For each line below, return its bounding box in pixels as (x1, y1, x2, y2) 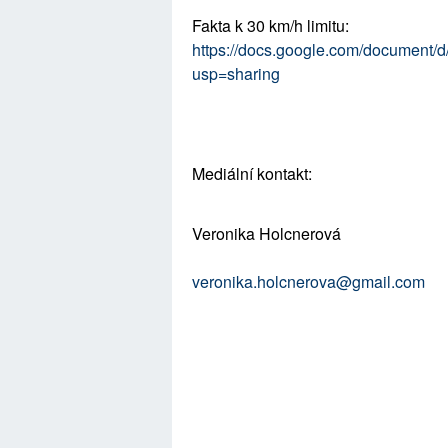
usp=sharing (192, 61, 280, 85)
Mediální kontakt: (192, 161, 316, 185)
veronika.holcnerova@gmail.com (192, 269, 425, 293)
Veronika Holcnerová (192, 221, 341, 245)
